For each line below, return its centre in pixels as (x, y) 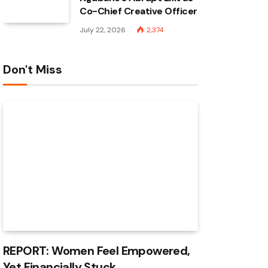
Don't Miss (33, 69)
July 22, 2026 (103, 30)
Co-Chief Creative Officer (139, 11)
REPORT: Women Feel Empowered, (97, 251)
